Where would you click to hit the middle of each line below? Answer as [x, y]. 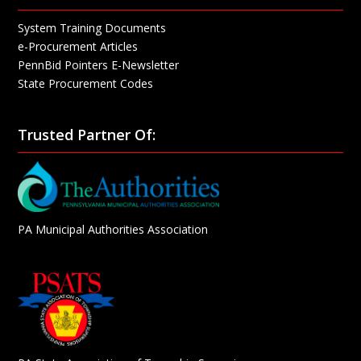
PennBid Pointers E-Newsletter [99, 65]
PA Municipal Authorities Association [113, 230]
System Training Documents [92, 28]
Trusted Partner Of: [87, 135]
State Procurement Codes [86, 84]
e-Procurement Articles [78, 47]
